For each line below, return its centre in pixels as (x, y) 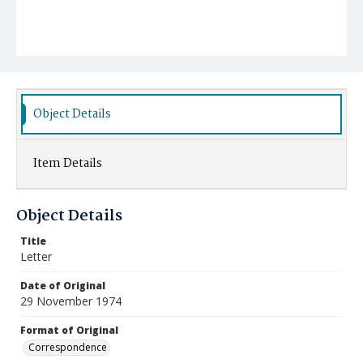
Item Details (68, 164)
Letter (36, 256)
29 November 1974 (71, 301)
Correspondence (68, 347)
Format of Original (69, 330)
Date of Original (63, 286)
